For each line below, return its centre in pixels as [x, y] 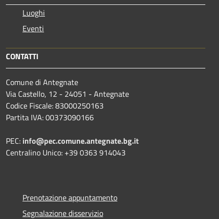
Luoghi [34, 12]
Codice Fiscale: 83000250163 [55, 105]
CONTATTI [22, 56]
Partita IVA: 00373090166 [50, 117]
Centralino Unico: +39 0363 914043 [66, 152]
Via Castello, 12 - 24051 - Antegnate [67, 94]
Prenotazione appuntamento [70, 197]
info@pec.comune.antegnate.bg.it [81, 141]
